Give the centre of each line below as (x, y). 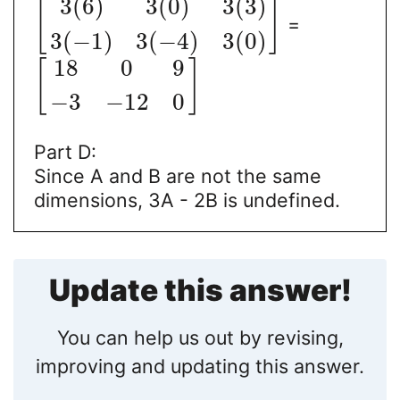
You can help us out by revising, (200, 338)
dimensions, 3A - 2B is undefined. (187, 200)
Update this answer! (200, 291)
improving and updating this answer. (200, 367)
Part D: (65, 151)
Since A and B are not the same (177, 175)
